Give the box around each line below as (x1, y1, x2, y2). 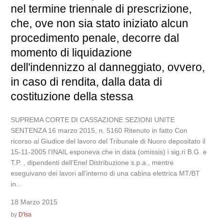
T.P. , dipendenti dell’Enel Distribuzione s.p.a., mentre (11, 159, 174, 166)
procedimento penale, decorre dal (11, 32, 180, 44)
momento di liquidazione (11, 46, 132, 59)
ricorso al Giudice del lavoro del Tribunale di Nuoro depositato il (11, 137, 206, 145)
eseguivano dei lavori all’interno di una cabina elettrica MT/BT (11, 169, 200, 177)
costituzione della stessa (11, 90, 134, 103)
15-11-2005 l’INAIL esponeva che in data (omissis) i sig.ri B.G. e (11, 148, 207, 156)
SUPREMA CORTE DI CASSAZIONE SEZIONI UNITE (11, 116, 175, 124)
